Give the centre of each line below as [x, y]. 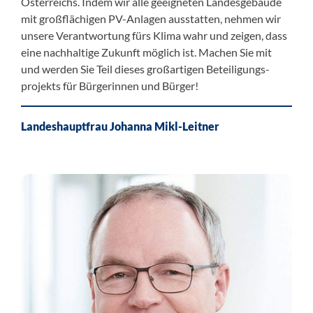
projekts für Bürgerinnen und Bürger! [110, 86]
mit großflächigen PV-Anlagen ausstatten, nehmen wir [151, 19]
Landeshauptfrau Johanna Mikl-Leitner [120, 126]
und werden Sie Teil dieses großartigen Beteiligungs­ [145, 69]
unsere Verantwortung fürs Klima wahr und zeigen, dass [154, 35]
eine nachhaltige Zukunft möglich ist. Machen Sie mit [146, 52]
